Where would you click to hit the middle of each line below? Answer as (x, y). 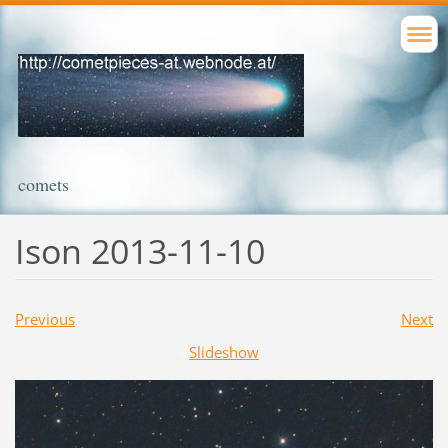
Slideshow (224, 351)
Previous (44, 318)
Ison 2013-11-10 (139, 250)
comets (43, 184)
